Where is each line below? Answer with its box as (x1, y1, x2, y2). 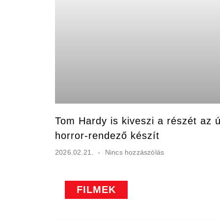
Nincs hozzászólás (103, 148, 165, 156)
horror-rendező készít (55, 130, 160, 141)
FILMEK (77, 184, 116, 195)
